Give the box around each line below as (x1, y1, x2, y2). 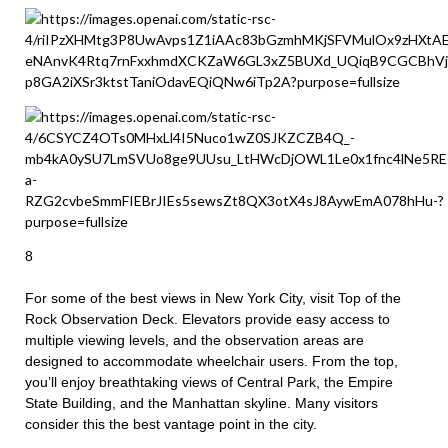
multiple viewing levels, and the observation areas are (25, 332, 364, 349)
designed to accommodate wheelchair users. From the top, (25, 353, 398, 370)
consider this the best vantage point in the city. (25, 416, 317, 433)
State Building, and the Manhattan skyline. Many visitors (25, 395, 378, 412)
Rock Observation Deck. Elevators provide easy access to (25, 311, 390, 328)
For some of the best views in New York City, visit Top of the (25, 290, 401, 307)
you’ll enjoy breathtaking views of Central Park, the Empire (25, 374, 393, 391)
